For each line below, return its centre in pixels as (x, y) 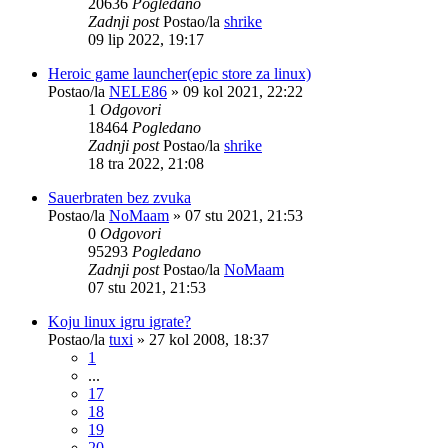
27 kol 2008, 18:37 (209, 339)
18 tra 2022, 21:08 (146, 163)
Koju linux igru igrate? (119, 321)
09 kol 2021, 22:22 (243, 91)
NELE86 (138, 91)
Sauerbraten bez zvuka (119, 197)
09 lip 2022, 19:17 (146, 39)
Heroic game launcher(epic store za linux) (179, 73)
